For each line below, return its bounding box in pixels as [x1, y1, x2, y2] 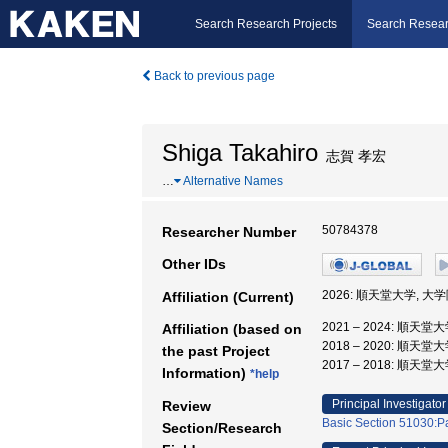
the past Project [162, 343, 270, 359]
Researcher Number [162, 224, 296, 240]
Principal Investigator [332, 397, 446, 411]
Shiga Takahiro [162, 139, 318, 166]
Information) [162, 365, 250, 381]
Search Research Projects [195, 17, 337, 31]
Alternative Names [181, 174, 283, 188]
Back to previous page [151, 69, 275, 83]
